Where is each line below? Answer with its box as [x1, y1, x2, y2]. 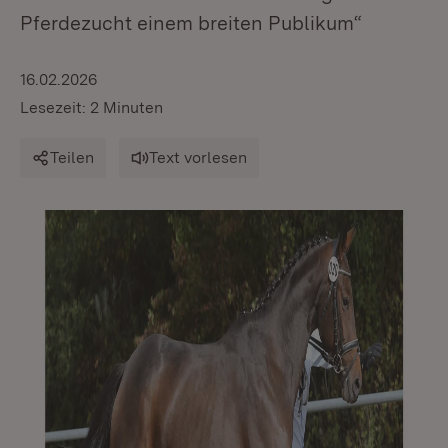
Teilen [50, 148, 94, 167]
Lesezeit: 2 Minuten [20, 98, 163, 117]
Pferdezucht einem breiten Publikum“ [20, 11, 362, 35]
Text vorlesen [149, 148, 247, 167]
